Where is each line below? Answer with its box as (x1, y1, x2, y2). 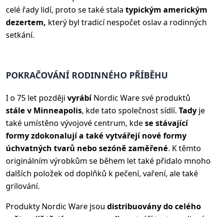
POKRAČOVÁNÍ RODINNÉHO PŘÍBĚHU (6, 69, 168, 81)
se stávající (145, 118, 188, 129)
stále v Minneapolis (6, 105, 82, 116)
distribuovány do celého (107, 201, 201, 212)
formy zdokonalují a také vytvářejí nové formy (6, 130, 186, 141)
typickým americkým (125, 4, 207, 15)
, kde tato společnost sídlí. (82, 105, 179, 116)
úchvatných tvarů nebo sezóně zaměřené (6, 143, 168, 154)
